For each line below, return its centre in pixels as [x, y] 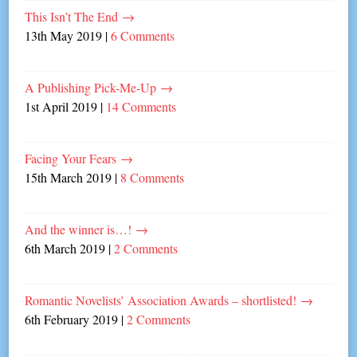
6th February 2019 [72, 319]
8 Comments [153, 177]
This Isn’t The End [74, 16]
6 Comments [143, 35]
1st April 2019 [61, 106]
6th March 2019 [65, 248]
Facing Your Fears [73, 158]
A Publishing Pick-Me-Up [93, 87]
